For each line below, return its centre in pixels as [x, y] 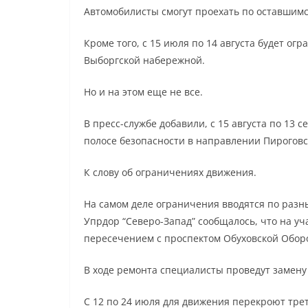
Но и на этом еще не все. [143, 91]
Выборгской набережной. [144, 60]
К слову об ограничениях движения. [170, 172]
